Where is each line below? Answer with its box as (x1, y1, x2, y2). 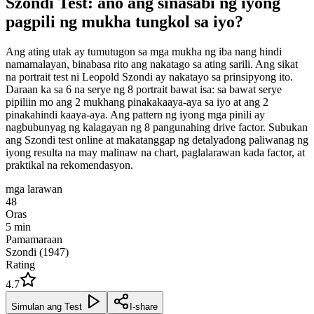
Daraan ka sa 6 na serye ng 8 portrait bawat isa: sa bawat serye (6, 83, 282, 95)
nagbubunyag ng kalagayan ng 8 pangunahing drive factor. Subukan (6, 121, 308, 133)
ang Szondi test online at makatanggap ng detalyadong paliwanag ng (6, 133, 308, 146)
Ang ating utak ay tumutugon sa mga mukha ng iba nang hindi (6, 45, 282, 57)
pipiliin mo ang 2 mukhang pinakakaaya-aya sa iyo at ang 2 (6, 95, 268, 108)
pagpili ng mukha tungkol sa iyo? (6, 12, 243, 31)
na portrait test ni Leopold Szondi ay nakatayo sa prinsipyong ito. (6, 70, 293, 83)
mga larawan (6, 182, 62, 195)
